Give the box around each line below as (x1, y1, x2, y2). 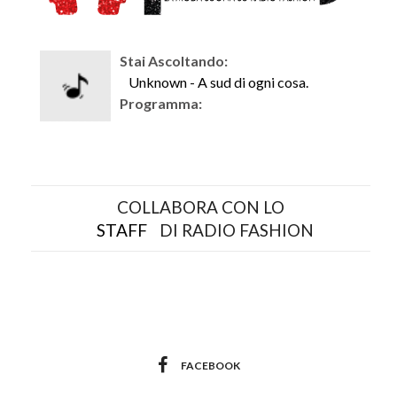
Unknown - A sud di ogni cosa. (128, 73, 308, 90)
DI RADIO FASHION (156, 219, 314, 240)
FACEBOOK (180, 358, 240, 372)
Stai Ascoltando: (120, 51, 228, 69)
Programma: (120, 94, 202, 112)
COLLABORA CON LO (117, 196, 284, 217)
